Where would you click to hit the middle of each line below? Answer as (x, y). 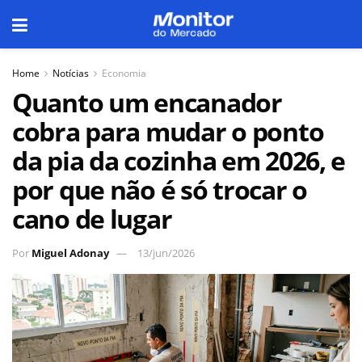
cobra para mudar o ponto (168, 131)
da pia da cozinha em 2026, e (179, 160)
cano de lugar (92, 219)
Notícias (71, 73)
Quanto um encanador (147, 102)
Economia (124, 73)
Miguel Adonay (70, 253)
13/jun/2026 (166, 253)
